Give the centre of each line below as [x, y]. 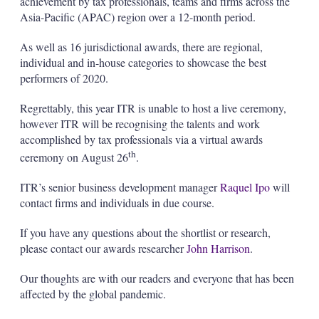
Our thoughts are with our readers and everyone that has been [157, 278]
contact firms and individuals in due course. [117, 202]
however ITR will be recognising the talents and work [140, 123]
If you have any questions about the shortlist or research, [145, 232]
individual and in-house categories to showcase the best [143, 62]
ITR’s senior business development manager [120, 187]
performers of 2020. [64, 78]
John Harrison [218, 248]
